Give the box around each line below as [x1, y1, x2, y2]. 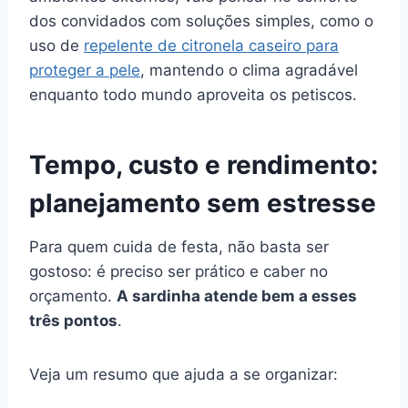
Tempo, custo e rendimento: [29, 148, 378, 180]
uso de [29, 36, 84, 55]
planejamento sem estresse [29, 187, 376, 219]
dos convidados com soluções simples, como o [29, 11, 373, 30]
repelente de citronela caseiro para [84, 36, 339, 55]
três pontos [29, 311, 117, 330]
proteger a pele [29, 60, 140, 79]
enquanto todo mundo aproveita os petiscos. [29, 85, 357, 104]
